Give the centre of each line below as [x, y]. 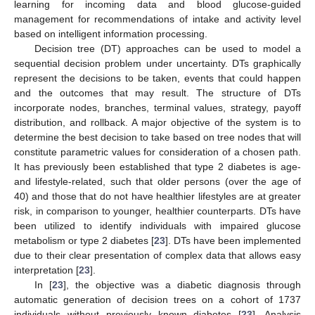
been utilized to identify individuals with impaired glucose [157, 225]
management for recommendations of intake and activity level [157, 19]
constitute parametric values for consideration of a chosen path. [157, 152]
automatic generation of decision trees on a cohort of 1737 [157, 299]
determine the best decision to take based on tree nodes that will [157, 137]
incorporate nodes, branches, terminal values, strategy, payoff [157, 107]
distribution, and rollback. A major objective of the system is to [157, 122]
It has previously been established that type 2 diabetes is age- [157, 166]
